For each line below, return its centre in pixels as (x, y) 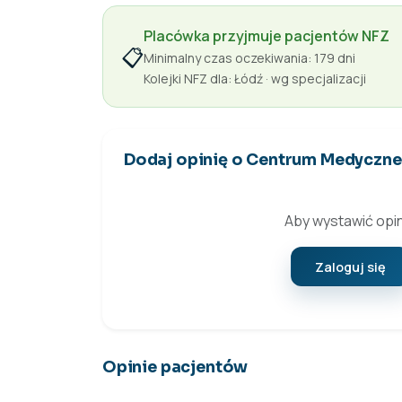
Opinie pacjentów (175, 367)
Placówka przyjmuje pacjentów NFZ (267, 36)
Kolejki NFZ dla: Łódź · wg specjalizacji (255, 79)
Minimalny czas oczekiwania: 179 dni (249, 58)
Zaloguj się (350, 267)
